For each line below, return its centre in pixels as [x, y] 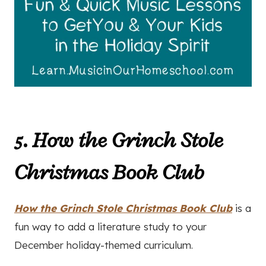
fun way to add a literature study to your [110, 226]
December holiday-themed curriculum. [104, 245]
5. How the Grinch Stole [119, 140]
